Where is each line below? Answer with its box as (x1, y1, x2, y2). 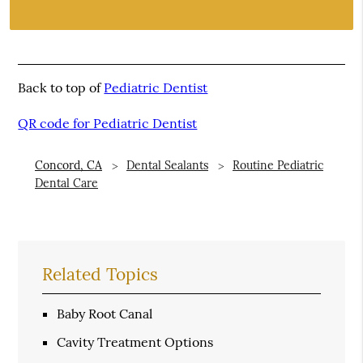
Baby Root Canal (57, 305, 153, 322)
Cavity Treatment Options (57, 333, 214, 350)
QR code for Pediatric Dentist (18, 114, 198, 131)
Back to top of (18, 79, 105, 96)
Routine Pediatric (232, 157, 323, 173)
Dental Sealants (126, 157, 208, 173)
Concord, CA (34, 157, 102, 173)
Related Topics (42, 263, 159, 285)
